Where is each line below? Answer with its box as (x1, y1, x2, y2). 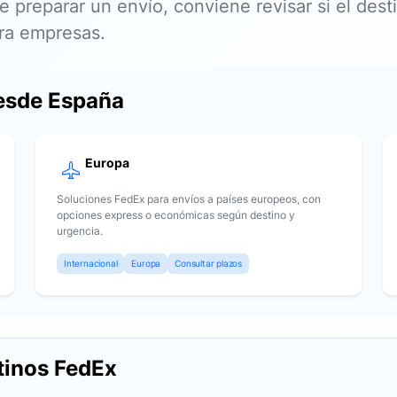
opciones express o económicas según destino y (57, 208, 295, 222)
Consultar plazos (175, 258, 243, 269)
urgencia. (57, 224, 103, 237)
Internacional (64, 258, 118, 269)
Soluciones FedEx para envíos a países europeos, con (57, 192, 321, 206)
